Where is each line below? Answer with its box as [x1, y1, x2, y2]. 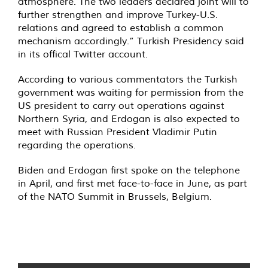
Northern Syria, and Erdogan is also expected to [18, 112, 240, 125]
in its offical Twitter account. [18, 48, 148, 60]
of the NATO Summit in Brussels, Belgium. [18, 190, 212, 203]
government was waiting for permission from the [18, 86, 243, 99]
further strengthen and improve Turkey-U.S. [18, 8, 218, 21]
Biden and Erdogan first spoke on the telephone [18, 164, 240, 176]
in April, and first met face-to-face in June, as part [18, 177, 247, 190]
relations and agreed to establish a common [18, 22, 224, 34]
